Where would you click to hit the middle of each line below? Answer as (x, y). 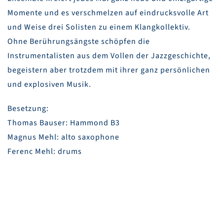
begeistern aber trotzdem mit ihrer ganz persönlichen (109, 70)
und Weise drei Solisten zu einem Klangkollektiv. (99, 27)
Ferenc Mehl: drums (45, 151)
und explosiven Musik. (49, 84)
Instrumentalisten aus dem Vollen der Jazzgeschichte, (109, 56)
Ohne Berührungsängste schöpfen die (79, 41)
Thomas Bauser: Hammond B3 (64, 123)
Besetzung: (28, 109)
